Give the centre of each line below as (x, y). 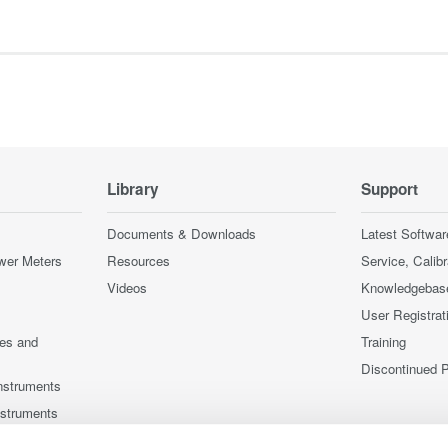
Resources (138, 260)
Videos (127, 287)
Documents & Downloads (181, 233)
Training (383, 341)
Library (133, 188)
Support (389, 188)
